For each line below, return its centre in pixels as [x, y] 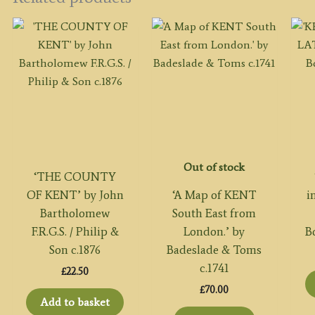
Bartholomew [75, 213]
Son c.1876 [75, 250]
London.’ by [214, 232]
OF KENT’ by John [75, 195]
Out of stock [214, 167]
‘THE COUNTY [75, 177]
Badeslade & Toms [214, 250]
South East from [214, 213]
